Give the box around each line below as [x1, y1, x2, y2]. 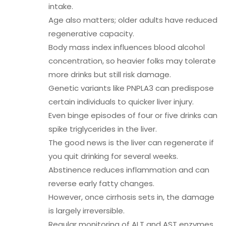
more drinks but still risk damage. [48, 69, 171, 80]
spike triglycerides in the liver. [48, 124, 157, 134]
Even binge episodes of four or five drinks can [48, 110, 217, 121]
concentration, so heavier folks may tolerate [48, 55, 216, 66]
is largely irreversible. [48, 205, 125, 216]
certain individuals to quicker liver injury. [48, 96, 194, 107]
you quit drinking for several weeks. [48, 151, 178, 161]
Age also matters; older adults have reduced [48, 15, 217, 25]
